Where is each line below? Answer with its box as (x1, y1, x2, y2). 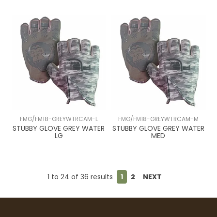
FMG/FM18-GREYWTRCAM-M (118, 115, 199, 123)
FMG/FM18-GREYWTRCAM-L (19, 115, 98, 123)
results (89, 171, 113, 182)
